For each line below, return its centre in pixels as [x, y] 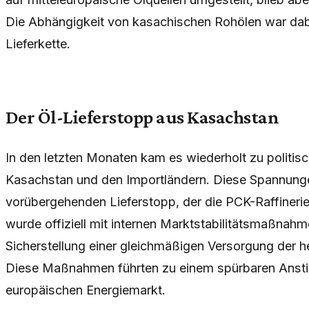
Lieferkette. [38, 44]
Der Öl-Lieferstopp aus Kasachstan [142, 117]
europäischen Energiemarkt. [86, 290]
